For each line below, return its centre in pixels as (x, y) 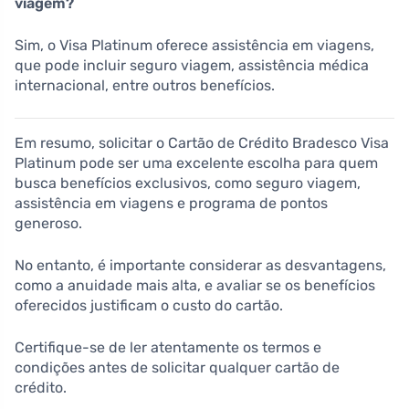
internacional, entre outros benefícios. (145, 85)
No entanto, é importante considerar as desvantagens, (200, 265)
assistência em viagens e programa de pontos (171, 203)
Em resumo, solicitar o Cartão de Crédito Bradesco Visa (202, 142)
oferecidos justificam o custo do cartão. (149, 305)
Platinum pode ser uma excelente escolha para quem (196, 163)
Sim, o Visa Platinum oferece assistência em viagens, (194, 45)
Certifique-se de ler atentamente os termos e (168, 347)
